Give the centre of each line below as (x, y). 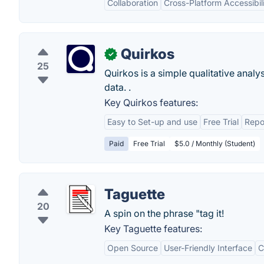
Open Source (133, 248)
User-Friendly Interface (208, 248)
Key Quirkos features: (151, 103)
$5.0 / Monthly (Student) (215, 144)
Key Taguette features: (153, 229)
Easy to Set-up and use (152, 122)
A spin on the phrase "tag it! (164, 214)
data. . (118, 88)
